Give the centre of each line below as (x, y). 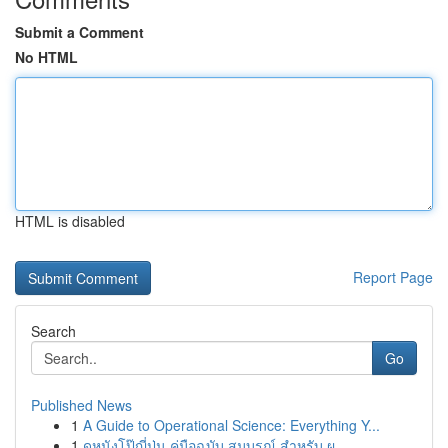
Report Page (393, 277)
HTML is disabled (70, 221)
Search (53, 331)
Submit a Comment (79, 32)
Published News (81, 405)
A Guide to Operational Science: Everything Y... (231, 425)
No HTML (46, 57)
